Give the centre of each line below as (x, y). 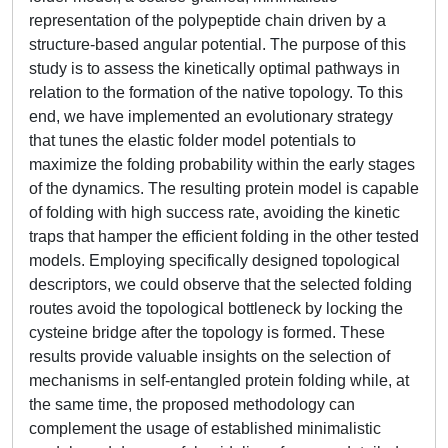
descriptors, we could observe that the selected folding (220, 284)
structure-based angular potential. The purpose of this (217, 44)
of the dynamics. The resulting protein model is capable (224, 188)
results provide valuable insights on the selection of (209, 356)
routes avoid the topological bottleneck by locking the (216, 308)
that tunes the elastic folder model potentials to (192, 140)
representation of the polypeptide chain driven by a (207, 20)
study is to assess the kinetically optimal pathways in (214, 68)
